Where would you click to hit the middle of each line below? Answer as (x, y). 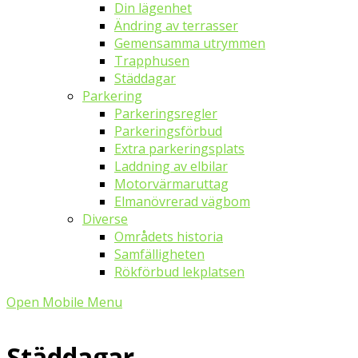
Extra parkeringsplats (179, 149)
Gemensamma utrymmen (190, 43)
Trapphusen (152, 61)
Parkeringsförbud (168, 131)
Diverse (105, 219)
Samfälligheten (159, 254)
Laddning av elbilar (171, 166)
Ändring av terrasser (176, 26)
